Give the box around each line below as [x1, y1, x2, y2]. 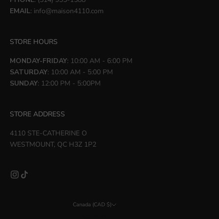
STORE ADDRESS [10, 109, 65, 119]
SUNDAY [10, 78, 38, 88]
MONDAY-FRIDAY [10, 56, 67, 66]
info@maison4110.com [34, 6, 104, 16]
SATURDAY [10, 67, 47, 77]
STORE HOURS [10, 37, 58, 46]
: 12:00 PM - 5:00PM [38, 78, 101, 88]
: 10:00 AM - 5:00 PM [47, 67, 113, 77]
